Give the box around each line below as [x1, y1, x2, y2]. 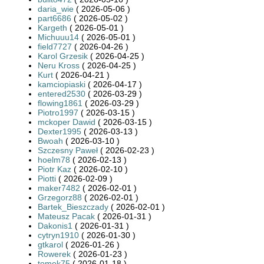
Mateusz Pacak [38, 211, 95, 221]
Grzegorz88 [38, 192, 82, 202]
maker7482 [38, 183, 80, 193]
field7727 [38, 41, 72, 51]
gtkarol [38, 239, 63, 249]
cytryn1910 [38, 230, 79, 240]
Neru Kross [38, 60, 80, 70]
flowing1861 [38, 98, 82, 108]
